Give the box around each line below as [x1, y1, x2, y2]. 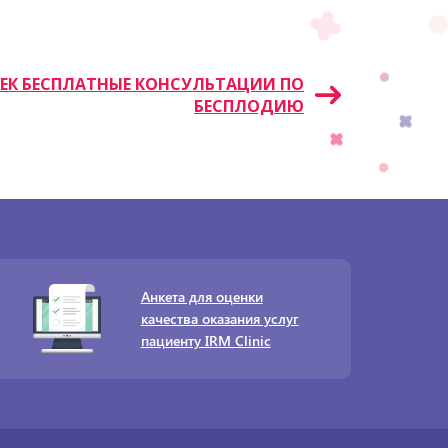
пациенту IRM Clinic [140, 330, 271, 350]
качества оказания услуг [140, 308, 299, 328]
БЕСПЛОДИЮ [194, 95, 304, 118]
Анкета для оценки [140, 286, 263, 306]
